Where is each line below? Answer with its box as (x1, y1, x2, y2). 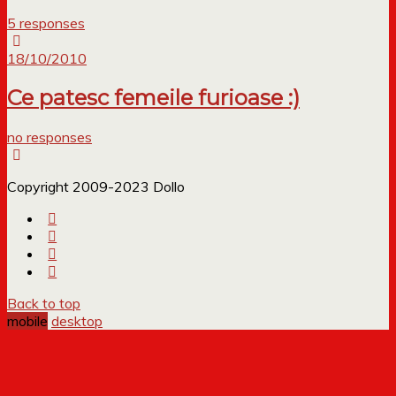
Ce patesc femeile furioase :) (7, 85, 300, 111)
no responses (7, 128, 92, 147)
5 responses (7, 14, 85, 33)
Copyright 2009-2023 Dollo (7, 178, 185, 196)
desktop (51, 312, 103, 331)
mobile (7, 312, 48, 331)
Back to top (7, 294, 80, 313)
